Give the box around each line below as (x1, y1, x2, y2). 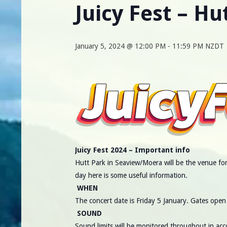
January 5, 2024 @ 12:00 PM (75, 42, 166, 50)
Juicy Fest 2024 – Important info (75, 146, 190, 155)
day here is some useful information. (75, 171, 187, 180)
